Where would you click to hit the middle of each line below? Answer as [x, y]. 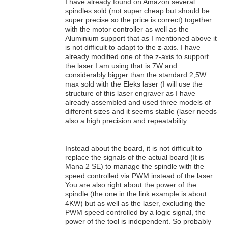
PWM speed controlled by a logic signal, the [135, 212]
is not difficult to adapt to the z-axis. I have [133, 47]
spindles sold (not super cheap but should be [137, 10]
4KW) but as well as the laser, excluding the [135, 203]
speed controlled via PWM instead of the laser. [140, 175]
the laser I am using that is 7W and [121, 65]
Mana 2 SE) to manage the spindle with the [135, 166]
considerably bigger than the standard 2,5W [136, 75]
